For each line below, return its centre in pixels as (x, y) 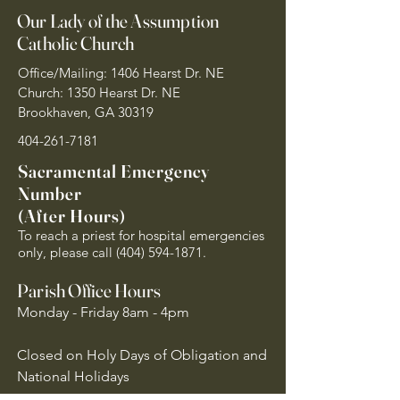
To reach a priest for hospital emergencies (141, 235)
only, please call (67, 252)
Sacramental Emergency (114, 171)
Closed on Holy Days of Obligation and (142, 355)
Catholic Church (76, 43)
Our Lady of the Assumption (118, 21)
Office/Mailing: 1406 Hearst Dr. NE (121, 73)
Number (50, 193)
